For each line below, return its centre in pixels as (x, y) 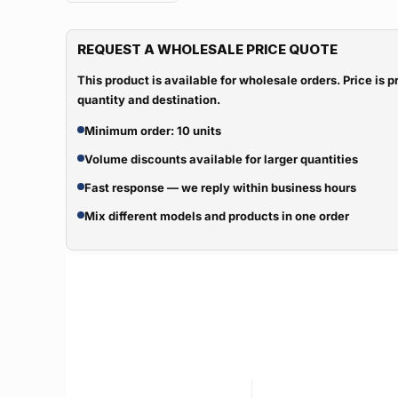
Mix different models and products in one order (217, 216)
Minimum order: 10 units (153, 131)
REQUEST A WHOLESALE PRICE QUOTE (207, 49)
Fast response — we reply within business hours (220, 187)
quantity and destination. (149, 99)
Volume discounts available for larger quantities (221, 159)
